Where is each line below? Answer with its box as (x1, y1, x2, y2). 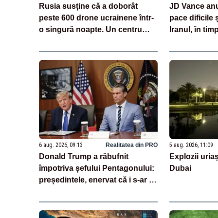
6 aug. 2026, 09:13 (39, 141, 83, 148)
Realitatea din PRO (105, 141, 158, 148)
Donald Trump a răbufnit (39, 152, 128, 161)
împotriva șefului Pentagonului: (39, 163, 154, 172)
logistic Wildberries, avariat (39, 36, 138, 45)
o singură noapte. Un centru (39, 25, 142, 34)
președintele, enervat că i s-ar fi (39, 175, 153, 184)
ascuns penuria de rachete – (39, 187, 144, 196)
